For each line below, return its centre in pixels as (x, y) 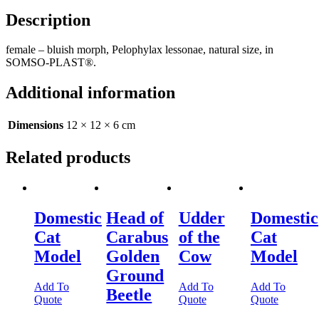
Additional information (90, 93)
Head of (135, 218)
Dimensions (36, 125)
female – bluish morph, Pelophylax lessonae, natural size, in (140, 50)
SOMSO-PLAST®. (51, 63)
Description (48, 20)
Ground (135, 275)
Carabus (137, 237)
